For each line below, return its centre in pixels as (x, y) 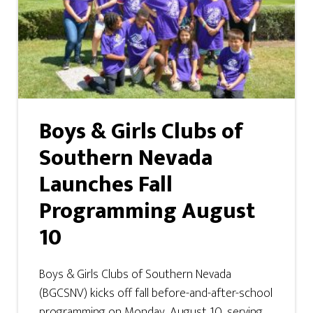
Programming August (147, 212)
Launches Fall (106, 185)
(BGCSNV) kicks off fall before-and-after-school (156, 294)
